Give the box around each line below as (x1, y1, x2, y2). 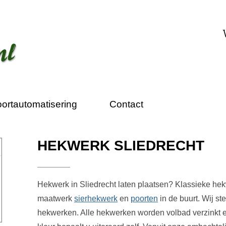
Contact (109, 98, 143, 109)
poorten (130, 194, 158, 203)
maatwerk (37, 194, 74, 203)
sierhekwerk (74, 194, 118, 203)
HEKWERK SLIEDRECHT (37, 137, 204, 153)
